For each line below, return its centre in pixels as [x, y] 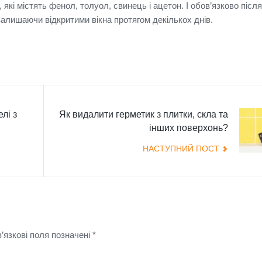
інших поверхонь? [189, 127]
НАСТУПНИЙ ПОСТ [181, 148]
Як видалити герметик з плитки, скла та [144, 114]
